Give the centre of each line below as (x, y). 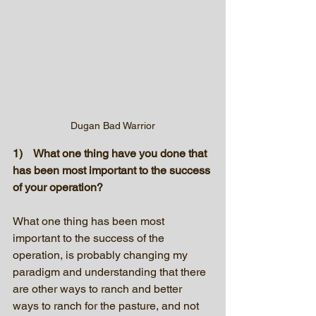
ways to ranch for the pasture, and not (107, 305)
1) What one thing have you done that (111, 153)
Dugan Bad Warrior (113, 125)
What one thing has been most (90, 221)
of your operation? (58, 187)
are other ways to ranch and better (99, 288)
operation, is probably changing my (102, 255)
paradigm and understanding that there (111, 272)
